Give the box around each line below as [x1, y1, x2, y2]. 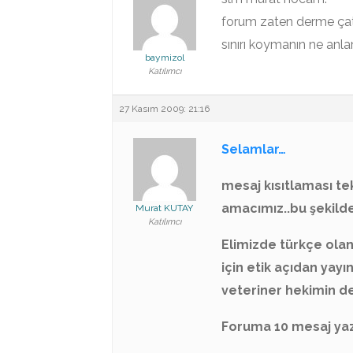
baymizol [144, 52, 184, 63]
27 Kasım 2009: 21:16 [119, 103, 210, 114]
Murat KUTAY [136, 203, 193, 214]
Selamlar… [221, 142, 286, 157]
